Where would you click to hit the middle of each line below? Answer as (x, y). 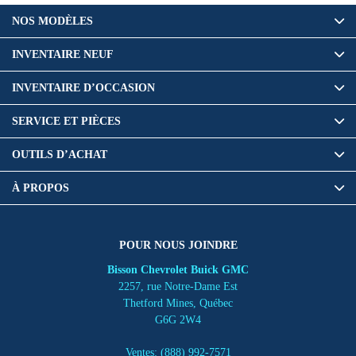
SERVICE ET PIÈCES (66, 121)
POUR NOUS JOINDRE (178, 245)
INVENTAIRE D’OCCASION (83, 87)
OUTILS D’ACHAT (60, 154)
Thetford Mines (158, 303)
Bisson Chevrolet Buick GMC (178, 269)
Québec (216, 303)
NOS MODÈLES (52, 21)
